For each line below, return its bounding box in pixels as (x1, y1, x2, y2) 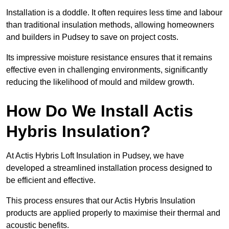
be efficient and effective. (6, 176, 98, 185)
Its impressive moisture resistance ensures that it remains (6, 53, 212, 62)
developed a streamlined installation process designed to (6, 164, 212, 173)
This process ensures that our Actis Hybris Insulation (6, 196, 195, 205)
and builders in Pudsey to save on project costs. (6, 33, 180, 42)
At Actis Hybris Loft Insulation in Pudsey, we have (6, 151, 184, 161)
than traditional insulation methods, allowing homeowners (6, 20, 214, 30)
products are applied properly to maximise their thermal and (6, 209, 220, 218)
